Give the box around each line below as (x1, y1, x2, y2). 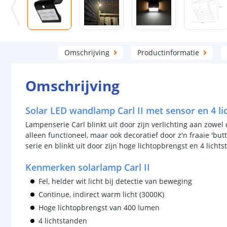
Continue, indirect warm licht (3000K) (39, 190, 166, 199)
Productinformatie (137, 48, 199, 57)
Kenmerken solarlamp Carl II (25, 161, 150, 173)
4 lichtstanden (39, 216, 87, 225)
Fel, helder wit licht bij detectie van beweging (39, 176, 192, 186)
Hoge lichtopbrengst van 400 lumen (39, 203, 160, 212)
